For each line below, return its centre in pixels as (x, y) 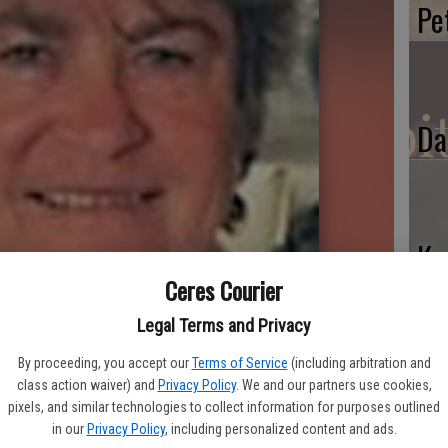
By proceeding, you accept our (103, 363)
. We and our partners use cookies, (333, 385)
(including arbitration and (360, 363)
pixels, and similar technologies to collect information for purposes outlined (224, 407)
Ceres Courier (224, 290)
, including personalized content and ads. (280, 429)
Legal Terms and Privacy (224, 325)
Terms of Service (239, 363)
